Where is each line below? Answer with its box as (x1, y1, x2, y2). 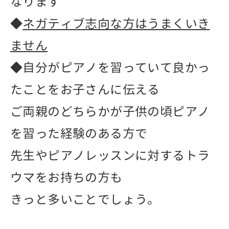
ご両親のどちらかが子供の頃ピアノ (10, 102, 210, 120)
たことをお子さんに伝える (10, 80, 160, 98)
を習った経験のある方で (10, 124, 148, 142)
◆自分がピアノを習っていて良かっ (10, 58, 210, 76)
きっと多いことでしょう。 (10, 190, 160, 208)
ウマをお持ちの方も (10, 168, 123, 186)
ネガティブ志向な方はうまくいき (22, 14, 210, 32)
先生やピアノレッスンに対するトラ (10, 146, 210, 164)
